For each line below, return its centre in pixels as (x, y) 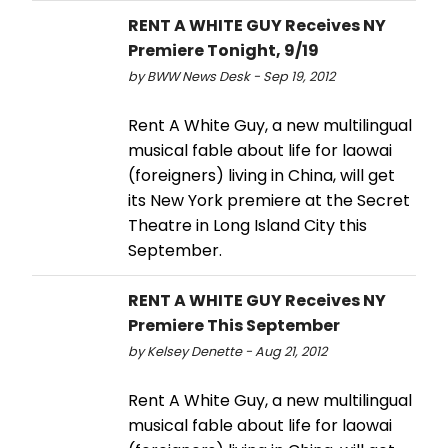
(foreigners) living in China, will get (261, 176)
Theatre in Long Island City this (247, 226)
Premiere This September (234, 326)
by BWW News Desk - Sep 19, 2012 (231, 77)
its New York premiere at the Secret (269, 201)
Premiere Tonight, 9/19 (223, 51)
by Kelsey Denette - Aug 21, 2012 (227, 352)
